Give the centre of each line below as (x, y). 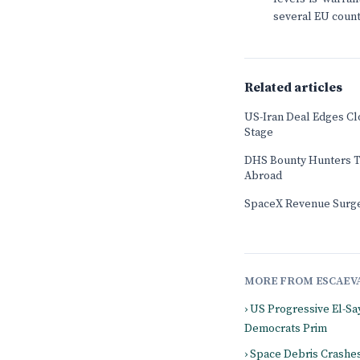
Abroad (263, 176)
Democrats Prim (286, 329)
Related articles (293, 88)
